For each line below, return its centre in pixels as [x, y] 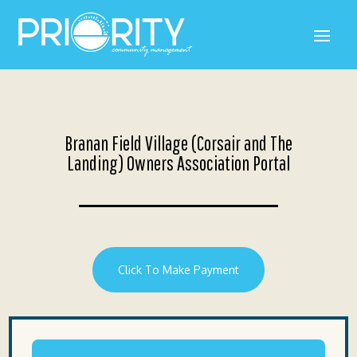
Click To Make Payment [178, 269]
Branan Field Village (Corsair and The [178, 143]
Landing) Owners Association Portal [178, 163]
